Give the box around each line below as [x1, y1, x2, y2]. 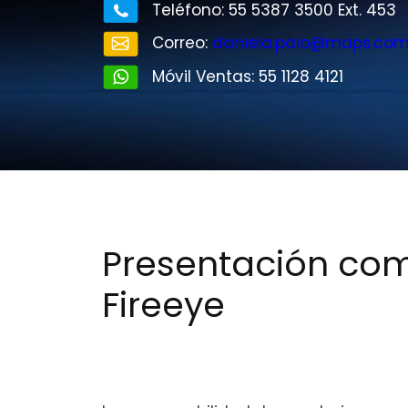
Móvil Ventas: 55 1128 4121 [152, 65, 343, 87]
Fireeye [102, 280, 225, 330]
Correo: [152, 32, 212, 55]
